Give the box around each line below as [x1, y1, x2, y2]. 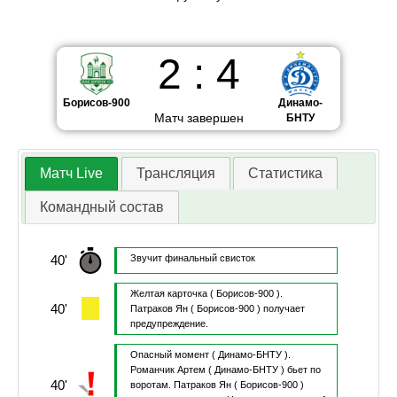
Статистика [247, 166, 323, 182]
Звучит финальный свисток [129, 253, 255, 264]
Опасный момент [129, 349, 209, 361]
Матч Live [40, 166, 104, 182]
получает [262, 303, 305, 315]
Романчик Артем [129, 364, 206, 376]
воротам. [129, 379, 174, 391]
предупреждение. [129, 318, 208, 330]
